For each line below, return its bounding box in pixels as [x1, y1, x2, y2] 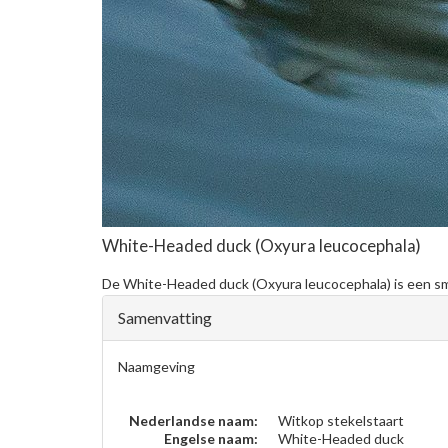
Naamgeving [118, 358, 195, 375]
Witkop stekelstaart [278, 412, 404, 429]
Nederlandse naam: [129, 412, 258, 429]
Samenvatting [118, 308, 212, 327]
